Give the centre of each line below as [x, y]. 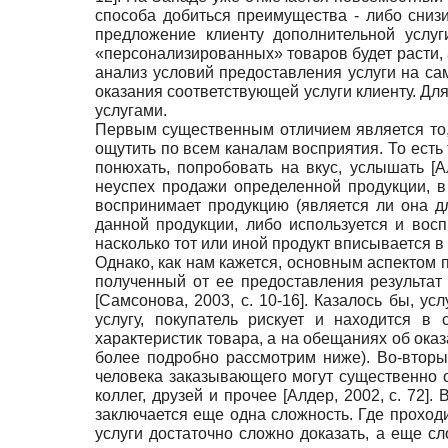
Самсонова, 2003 [165, 300]
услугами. [131, 110]
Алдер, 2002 [333, 395]
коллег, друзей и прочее [189, 395]
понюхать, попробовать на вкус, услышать [263, 167]
